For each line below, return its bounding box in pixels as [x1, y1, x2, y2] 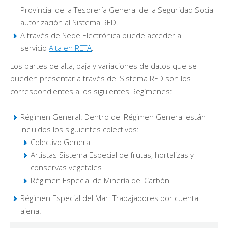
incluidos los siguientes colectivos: [20, 124, 139, 135]
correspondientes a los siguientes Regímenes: [10, 86, 172, 97]
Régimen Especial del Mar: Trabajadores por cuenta [20, 193, 198, 204]
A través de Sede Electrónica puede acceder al [20, 30, 183, 41]
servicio [20, 43, 49, 53]
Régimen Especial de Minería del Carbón [31, 175, 169, 186]
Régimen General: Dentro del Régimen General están [20, 111, 206, 122]
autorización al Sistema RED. [20, 17, 118, 28]
